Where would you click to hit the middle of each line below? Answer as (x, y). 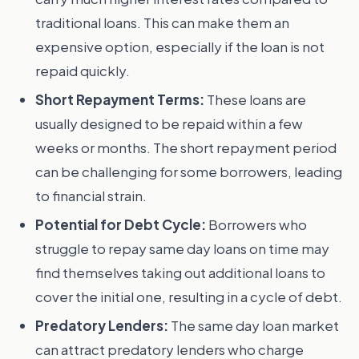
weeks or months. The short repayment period (186, 147)
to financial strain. (91, 196)
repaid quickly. (83, 71)
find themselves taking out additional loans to (180, 272)
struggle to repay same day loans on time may (182, 248)
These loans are (255, 99)
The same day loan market (254, 325)
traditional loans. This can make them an (162, 22)
